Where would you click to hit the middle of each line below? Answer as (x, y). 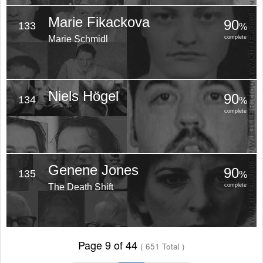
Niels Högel (83, 96)
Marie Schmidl (78, 39)
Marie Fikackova (99, 22)
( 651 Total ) (163, 246)
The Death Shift (80, 187)
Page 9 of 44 (109, 245)
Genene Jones (93, 170)
